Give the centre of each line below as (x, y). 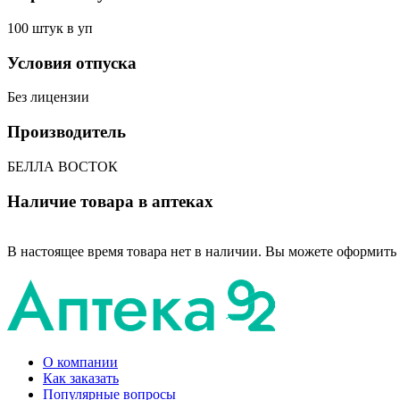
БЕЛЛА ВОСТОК (62, 166)
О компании (80, 362)
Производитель (67, 132)
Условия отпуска (72, 62)
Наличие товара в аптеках (110, 201)
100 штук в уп (50, 28)
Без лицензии (48, 97)
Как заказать (81, 379)
